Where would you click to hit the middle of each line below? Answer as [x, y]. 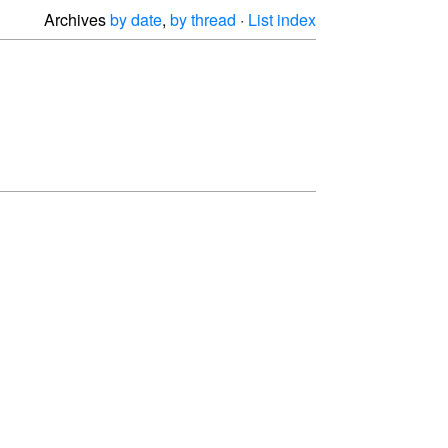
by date [136, 19]
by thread [203, 19]
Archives [77, 19]
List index [282, 19]
